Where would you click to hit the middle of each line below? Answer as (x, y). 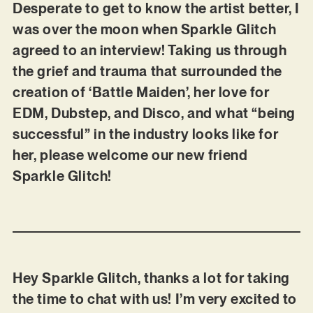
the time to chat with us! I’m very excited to (154, 299)
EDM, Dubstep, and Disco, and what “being (154, 113)
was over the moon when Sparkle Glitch (144, 29)
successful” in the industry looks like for (145, 134)
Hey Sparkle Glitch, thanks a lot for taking (151, 278)
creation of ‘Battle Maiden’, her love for (141, 92)
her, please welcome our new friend (130, 155)
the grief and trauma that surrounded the (147, 71)
